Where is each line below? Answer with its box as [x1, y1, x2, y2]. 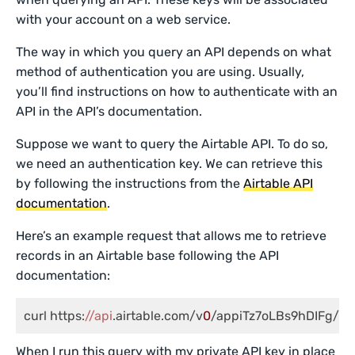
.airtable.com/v [113, 308, 203, 323]
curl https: [24, 308, 85, 323]
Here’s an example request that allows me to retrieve [16, 228, 327, 243]
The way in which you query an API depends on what [16, 44, 332, 59]
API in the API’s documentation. [16, 104, 203, 119]
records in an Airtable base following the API [16, 248, 280, 263]
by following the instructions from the [16, 176, 244, 191]
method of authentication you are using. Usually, [16, 64, 305, 79]
